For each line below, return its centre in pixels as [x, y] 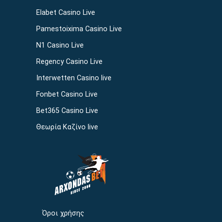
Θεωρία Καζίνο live [67, 127]
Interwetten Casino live [74, 78]
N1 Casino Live [60, 45]
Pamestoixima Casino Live [79, 29]
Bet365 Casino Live [67, 111]
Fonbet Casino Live [67, 94]
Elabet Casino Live [65, 13]
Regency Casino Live [69, 62]
